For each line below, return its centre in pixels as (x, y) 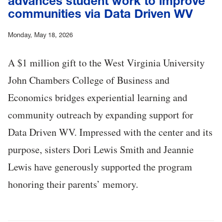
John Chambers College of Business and (89, 80)
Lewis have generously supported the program (100, 166)
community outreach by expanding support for (101, 114)
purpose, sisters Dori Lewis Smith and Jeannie (101, 149)
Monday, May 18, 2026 (40, 35)
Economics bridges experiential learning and (98, 97)
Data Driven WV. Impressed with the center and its (110, 132)
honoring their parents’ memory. (73, 184)
